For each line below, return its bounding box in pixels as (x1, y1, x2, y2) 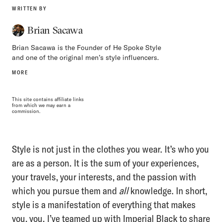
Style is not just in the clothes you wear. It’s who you (12, 142, 209, 155)
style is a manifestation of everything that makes (12, 198, 196, 211)
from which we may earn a (12, 102, 70, 109)
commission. (12, 108, 41, 114)
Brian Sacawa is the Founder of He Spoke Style (12, 43, 161, 52)
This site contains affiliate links (12, 96, 84, 103)
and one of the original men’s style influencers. (12, 53, 159, 62)
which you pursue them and (12, 184, 119, 197)
